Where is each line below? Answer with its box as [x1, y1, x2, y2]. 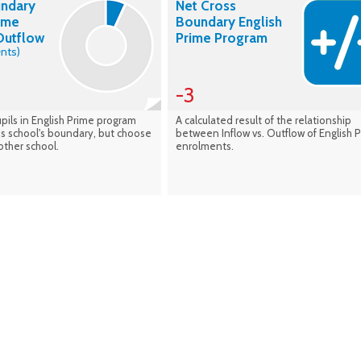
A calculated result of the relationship [176, 114, 351, 127]
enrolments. [176, 139, 234, 153]
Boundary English [176, 14, 282, 31]
